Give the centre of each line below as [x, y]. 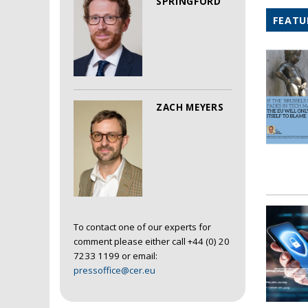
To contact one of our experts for [142, 227]
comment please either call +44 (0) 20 [152, 242]
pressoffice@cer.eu [114, 271]
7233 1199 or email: [115, 256]
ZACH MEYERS [190, 108]
